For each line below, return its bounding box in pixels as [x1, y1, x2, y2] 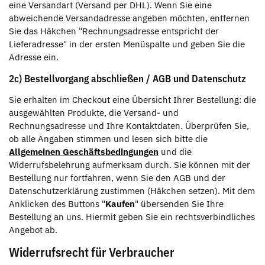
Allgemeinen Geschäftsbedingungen [9, 146, 159, 157]
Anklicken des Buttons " [9, 198, 105, 209]
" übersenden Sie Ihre [135, 198, 224, 209]
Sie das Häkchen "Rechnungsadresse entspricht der [9, 25, 219, 37]
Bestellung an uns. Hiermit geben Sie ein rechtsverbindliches [9, 211, 255, 222]
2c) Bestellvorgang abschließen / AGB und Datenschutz [9, 72, 246, 85]
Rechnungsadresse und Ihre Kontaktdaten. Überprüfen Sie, [9, 119, 249, 131]
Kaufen [105, 198, 135, 209]
